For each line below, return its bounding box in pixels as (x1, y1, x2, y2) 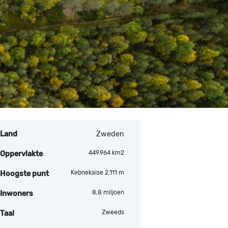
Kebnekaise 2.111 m (71, 169, 124, 176)
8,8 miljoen (92, 189, 124, 196)
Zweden (96, 130, 124, 138)
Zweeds (102, 209, 124, 216)
